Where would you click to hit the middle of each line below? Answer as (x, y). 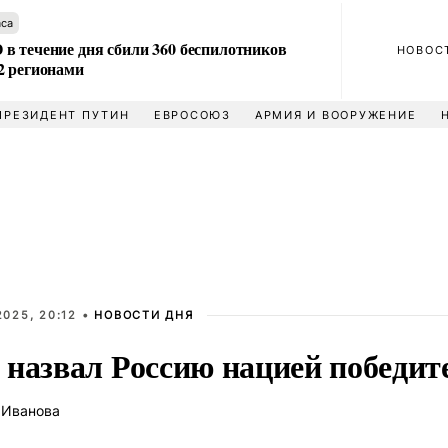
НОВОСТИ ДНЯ (144, 315)
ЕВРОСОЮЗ (192, 115)
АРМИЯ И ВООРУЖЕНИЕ (335, 115)
